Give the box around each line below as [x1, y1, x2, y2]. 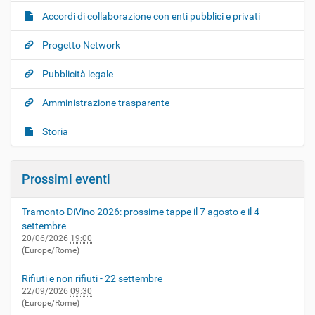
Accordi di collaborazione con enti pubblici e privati [40, 11, 260, 22]
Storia [40, 126, 68, 137]
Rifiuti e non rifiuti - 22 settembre [22, 273, 162, 284]
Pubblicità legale [40, 68, 113, 79]
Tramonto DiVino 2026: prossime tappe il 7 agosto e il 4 [22, 206, 259, 217]
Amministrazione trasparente [40, 97, 169, 108]
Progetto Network [40, 39, 120, 51]
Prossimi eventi [22, 172, 110, 186]
